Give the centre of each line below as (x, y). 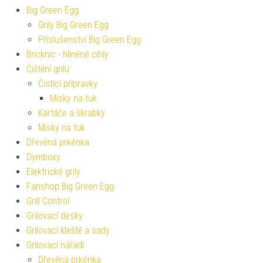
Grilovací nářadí (55, 245)
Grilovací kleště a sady (68, 231)
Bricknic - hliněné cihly (68, 55)
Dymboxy (43, 157)
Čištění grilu (48, 69)
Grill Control (48, 201)
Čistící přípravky (68, 84)
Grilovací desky (55, 216)
